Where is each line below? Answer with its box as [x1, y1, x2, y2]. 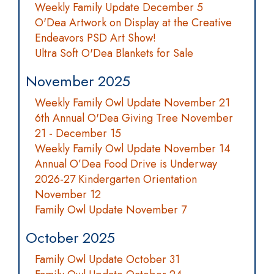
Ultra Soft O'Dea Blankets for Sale [35, 45, 193, 61]
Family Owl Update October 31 [35, 251, 180, 267]
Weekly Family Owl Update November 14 [35, 141, 231, 157]
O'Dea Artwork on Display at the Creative [35, 15, 232, 31]
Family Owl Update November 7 [35, 202, 187, 218]
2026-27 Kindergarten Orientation [35, 171, 197, 187]
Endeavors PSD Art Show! [35, 30, 156, 46]
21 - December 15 [35, 125, 121, 141]
